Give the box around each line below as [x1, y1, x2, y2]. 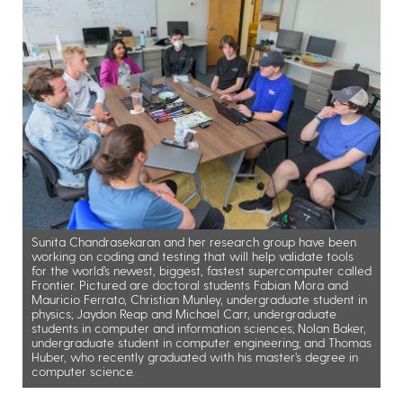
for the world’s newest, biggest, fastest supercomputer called [31, 263, 372, 279]
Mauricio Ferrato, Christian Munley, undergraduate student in [31, 291, 367, 308]
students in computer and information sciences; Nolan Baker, [31, 320, 366, 336]
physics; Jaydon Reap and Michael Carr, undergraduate [31, 306, 336, 322]
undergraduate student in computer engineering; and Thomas [31, 335, 372, 351]
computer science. [31, 363, 134, 380]
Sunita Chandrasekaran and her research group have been [31, 234, 356, 250]
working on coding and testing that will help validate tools [31, 248, 354, 264]
